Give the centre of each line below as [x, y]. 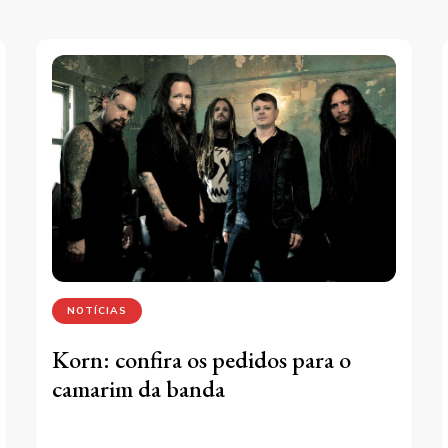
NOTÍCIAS [97, 311]
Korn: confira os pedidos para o [202, 360]
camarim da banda [139, 389]
